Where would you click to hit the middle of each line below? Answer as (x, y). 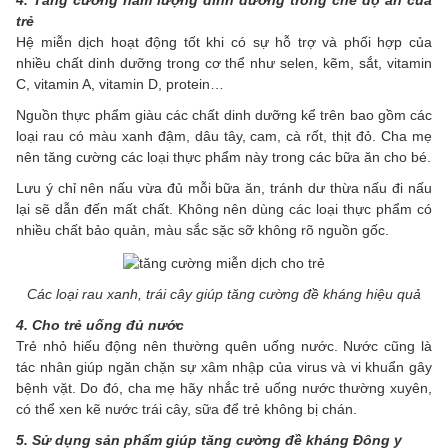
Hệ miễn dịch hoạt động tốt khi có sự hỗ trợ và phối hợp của (224, 42)
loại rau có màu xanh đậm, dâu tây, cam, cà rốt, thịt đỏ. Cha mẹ (224, 136)
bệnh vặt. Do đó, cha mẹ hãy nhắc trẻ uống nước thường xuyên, (224, 387)
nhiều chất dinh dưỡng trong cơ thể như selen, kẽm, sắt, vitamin (224, 63)
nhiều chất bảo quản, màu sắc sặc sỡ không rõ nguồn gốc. (202, 230)
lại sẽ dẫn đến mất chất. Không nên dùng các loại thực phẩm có (224, 209)
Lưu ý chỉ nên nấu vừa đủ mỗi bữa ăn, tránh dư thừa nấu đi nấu (224, 188)
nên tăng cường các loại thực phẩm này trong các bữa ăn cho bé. (223, 157)
